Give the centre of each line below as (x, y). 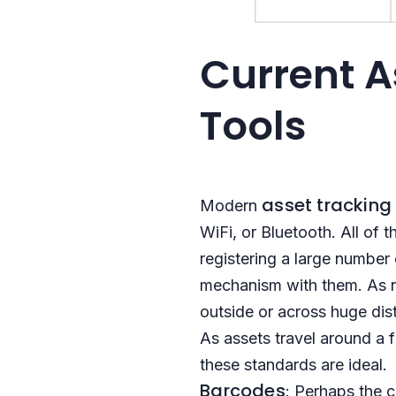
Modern (231, 206)
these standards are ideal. (294, 365)
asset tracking (327, 205)
